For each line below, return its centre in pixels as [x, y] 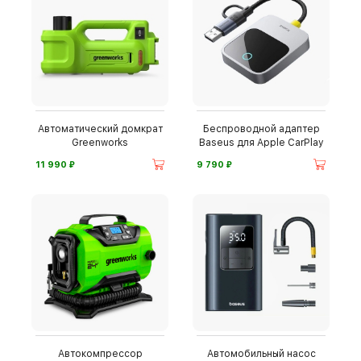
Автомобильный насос [261, 354]
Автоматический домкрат [100, 129]
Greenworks [100, 143]
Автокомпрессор [100, 354]
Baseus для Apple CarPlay [261, 143]
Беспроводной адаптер [261, 129]
